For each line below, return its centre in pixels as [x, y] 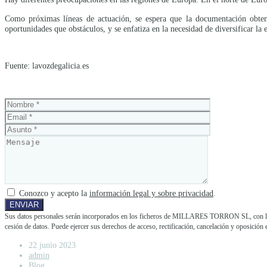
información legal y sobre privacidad [151, 193]
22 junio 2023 [52, 245]
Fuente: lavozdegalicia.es [47, 66]
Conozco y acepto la [53, 193]
